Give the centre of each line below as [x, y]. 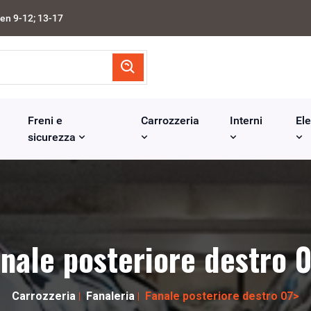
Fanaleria [110, 296]
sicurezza [53, 137]
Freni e [45, 120]
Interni [246, 120]
